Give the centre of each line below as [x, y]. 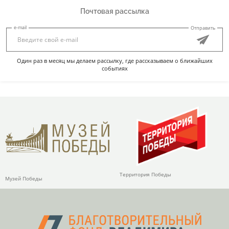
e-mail [20, 27]
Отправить [203, 28]
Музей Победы [24, 178]
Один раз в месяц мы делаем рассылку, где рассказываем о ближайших [114, 60]
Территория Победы [145, 175]
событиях [114, 68]
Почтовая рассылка [114, 11]
